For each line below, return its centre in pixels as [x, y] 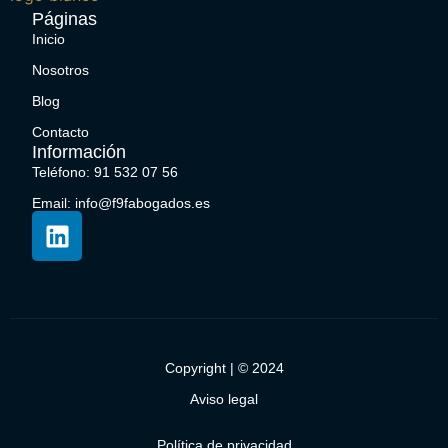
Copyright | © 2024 [224, 368]
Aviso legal [224, 398]
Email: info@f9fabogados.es [121, 203]
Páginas [64, 19]
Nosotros [60, 70]
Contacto [60, 132]
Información [79, 152]
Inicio [48, 39]
